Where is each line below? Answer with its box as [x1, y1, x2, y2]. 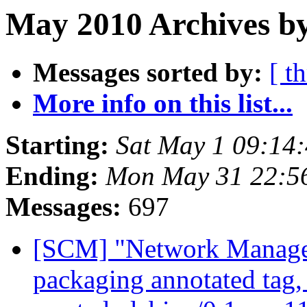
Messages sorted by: [33, 58, 262, 88]
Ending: [5, 161, 99, 191]
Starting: [5, 130, 109, 160]
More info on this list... [33, 88, 293, 119]
